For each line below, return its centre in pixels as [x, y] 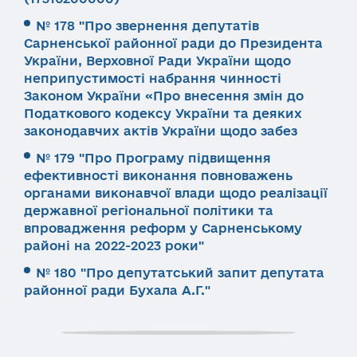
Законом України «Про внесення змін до [164, 96]
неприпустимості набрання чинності [153, 78]
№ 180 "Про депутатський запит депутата [180, 273]
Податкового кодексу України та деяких [163, 113]
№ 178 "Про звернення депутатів [147, 25]
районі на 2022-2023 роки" [114, 245]
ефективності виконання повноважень [158, 175]
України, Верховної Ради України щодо [157, 61]
